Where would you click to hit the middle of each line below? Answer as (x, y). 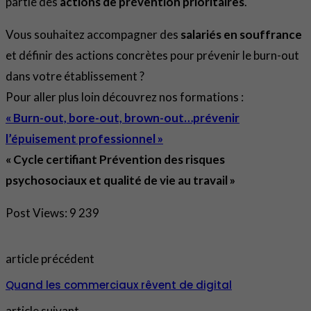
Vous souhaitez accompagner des (93, 34)
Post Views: (36, 212)
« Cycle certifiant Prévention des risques (115, 159)
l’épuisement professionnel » (84, 138)
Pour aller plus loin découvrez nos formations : (125, 96)
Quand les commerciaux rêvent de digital (119, 285)
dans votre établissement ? (75, 76)
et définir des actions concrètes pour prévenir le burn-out (152, 55)
